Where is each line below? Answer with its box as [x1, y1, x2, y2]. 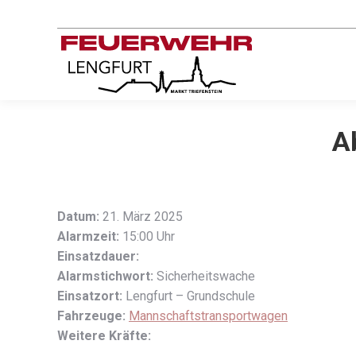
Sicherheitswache [153, 269, 255, 284]
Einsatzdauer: [57, 249, 139, 264]
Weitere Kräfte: [57, 328, 151, 343]
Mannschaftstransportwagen [129, 308, 288, 323]
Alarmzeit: [57, 229, 119, 244]
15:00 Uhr [119, 229, 175, 244]
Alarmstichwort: [57, 269, 153, 284]
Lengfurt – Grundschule [122, 288, 255, 304]
